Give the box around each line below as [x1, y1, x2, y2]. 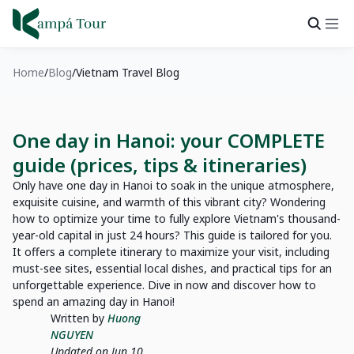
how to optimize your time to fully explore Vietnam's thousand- [13, 211, 341, 226]
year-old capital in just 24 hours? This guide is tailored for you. [13, 228, 332, 243]
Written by [51, 311, 107, 326]
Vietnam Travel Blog [76, 65, 179, 80]
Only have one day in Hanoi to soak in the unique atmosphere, [13, 178, 334, 193]
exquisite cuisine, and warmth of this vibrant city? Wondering [13, 194, 326, 209]
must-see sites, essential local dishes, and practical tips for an [13, 261, 332, 276]
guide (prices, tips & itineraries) [13, 152, 307, 178]
